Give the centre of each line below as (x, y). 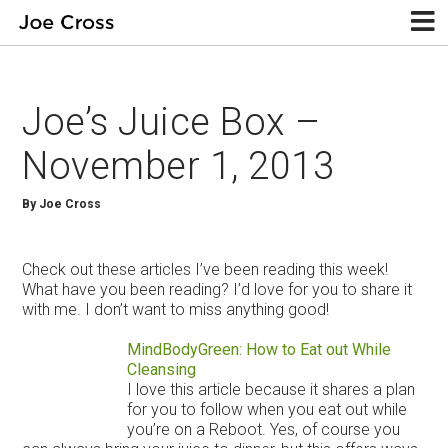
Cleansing (161, 369)
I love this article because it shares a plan (270, 389)
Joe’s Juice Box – (171, 121)
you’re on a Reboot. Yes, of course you (263, 429)
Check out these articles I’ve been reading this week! (205, 269)
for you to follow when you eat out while (266, 409)
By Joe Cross (62, 203)
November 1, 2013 (178, 165)
